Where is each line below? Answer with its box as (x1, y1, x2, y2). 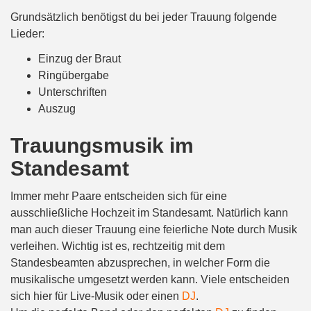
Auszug (38, 102, 76, 115)
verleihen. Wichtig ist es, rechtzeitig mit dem (10, 239, 225, 252)
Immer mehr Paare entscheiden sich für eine (10, 190, 227, 202)
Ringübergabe (38, 69, 109, 81)
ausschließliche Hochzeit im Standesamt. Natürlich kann (10, 206, 288, 219)
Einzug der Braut (38, 52, 121, 65)
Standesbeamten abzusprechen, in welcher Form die (10, 256, 270, 269)
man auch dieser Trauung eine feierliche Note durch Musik (10, 223, 297, 235)
